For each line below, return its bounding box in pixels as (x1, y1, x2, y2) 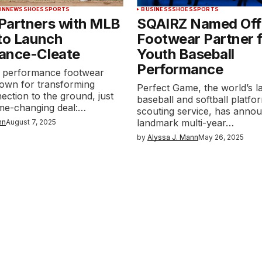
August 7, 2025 (6, 118, 57, 126)
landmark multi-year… (137, 117, 235, 129)
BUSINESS (141, 6, 172, 12)
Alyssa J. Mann (147, 133, 199, 142)
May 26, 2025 (198, 133, 244, 142)
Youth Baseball (137, 46, 235, 63)
